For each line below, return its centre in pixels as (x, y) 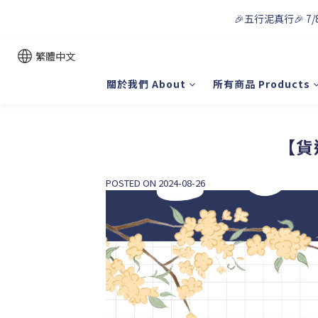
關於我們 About (146, 84)
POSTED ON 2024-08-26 (155, 183)
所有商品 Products (261, 84)
